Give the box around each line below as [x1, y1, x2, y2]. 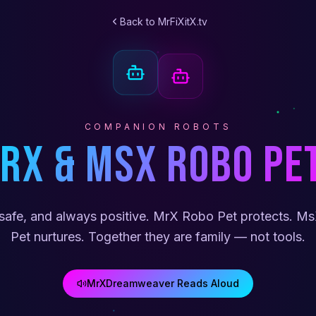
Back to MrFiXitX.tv [119, 15, 207, 28]
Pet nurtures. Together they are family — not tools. [11, 229, 305, 245]
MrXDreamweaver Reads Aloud [87, 277, 239, 290]
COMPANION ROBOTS [84, 121, 232, 133]
